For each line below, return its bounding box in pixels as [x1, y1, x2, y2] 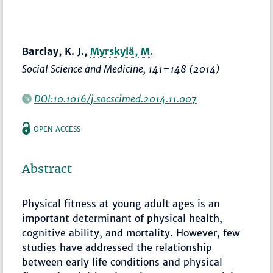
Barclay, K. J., [22, 45, 91, 58]
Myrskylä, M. [90, 45, 154, 58]
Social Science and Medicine [22, 63, 144, 76]
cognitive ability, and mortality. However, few [22, 227, 241, 239]
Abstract [22, 161, 73, 177]
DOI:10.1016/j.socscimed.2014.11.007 [34, 93, 197, 105]
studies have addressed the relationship [22, 241, 213, 254]
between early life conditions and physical [22, 256, 223, 269]
